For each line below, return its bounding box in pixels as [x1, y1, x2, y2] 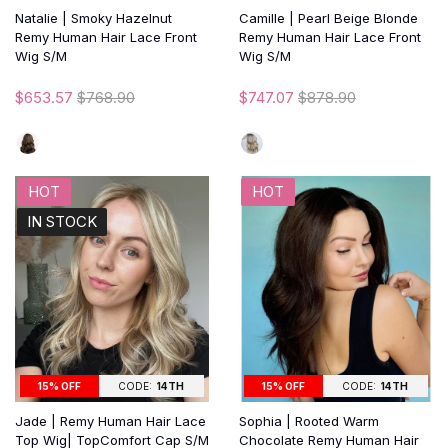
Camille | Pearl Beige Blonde [239, 9, 418, 26]
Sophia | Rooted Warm [239, 412, 379, 429]
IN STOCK [27, 211, 97, 231]
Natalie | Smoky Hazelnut [15, 9, 172, 26]
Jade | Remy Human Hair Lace [15, 412, 206, 429]
